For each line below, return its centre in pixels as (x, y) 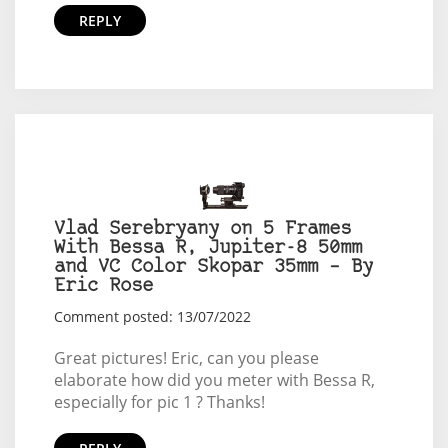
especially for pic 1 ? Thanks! (159, 402)
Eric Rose (103, 287)
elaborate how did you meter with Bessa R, (214, 380)
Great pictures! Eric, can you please (186, 358)
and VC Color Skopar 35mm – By (213, 268)
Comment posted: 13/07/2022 (152, 317)
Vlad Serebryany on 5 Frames (202, 230)
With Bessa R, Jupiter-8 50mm (207, 249)
